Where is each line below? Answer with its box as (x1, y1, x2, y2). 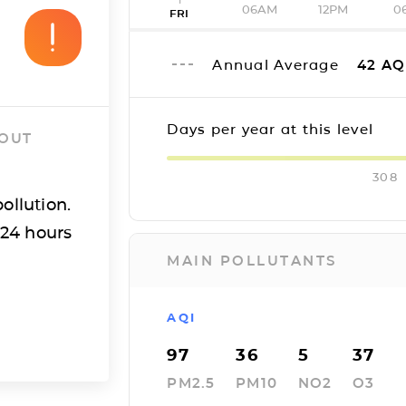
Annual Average (212, 55, 344, 73)
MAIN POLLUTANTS (167, 252, 337, 269)
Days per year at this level (167, 121, 374, 138)
